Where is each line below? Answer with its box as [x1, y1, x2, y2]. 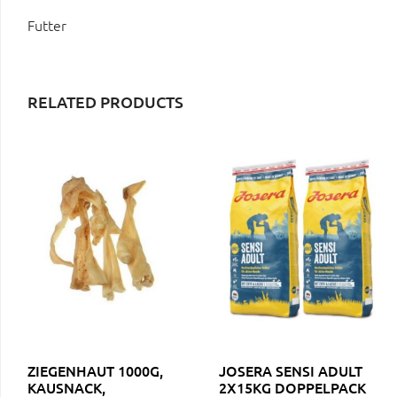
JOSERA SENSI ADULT [218, 360, 362, 380]
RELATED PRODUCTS [27, 90, 183, 112]
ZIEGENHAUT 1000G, [27, 360, 163, 380]
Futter [27, 14, 66, 35]
